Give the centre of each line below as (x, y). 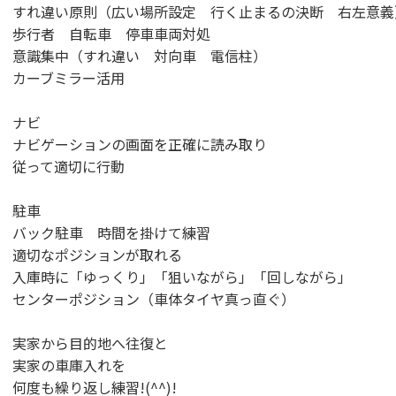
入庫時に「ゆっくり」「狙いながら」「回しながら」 (182, 277)
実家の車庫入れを (69, 365)
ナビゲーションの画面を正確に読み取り (140, 144)
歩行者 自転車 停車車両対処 (111, 34)
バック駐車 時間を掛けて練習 (111, 232)
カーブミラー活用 (69, 78)
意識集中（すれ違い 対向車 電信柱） (140, 56)
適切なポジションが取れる (97, 255)
